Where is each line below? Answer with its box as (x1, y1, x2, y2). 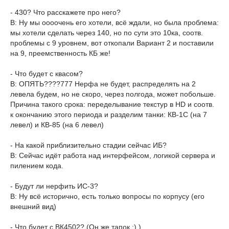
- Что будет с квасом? (10, 70, 83, 78)
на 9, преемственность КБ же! (10, 49, 110, 57)
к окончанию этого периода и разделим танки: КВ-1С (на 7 (10, 110, 207, 119)
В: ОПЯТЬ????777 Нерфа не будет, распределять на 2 (10, 80, 196, 88)
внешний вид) (10, 202, 56, 211)
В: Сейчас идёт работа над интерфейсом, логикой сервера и (10, 151, 215, 159)
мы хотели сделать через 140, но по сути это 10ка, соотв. (10, 29, 203, 37)
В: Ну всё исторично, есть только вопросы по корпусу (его (10, 192, 204, 200)
